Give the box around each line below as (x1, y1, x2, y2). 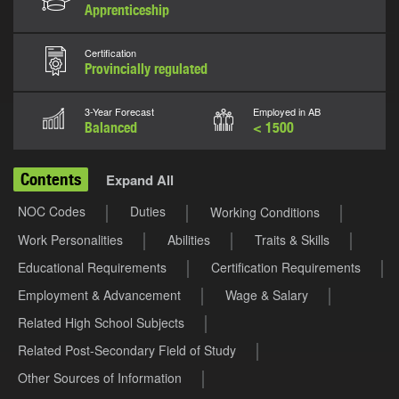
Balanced (85, 119, 137, 137)
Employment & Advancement (18, 286, 181, 305)
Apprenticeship (85, 2, 169, 20)
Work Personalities (18, 231, 123, 249)
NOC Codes (18, 202, 85, 221)
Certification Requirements (211, 258, 361, 277)
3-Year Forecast (85, 104, 154, 119)
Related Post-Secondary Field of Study (18, 341, 236, 360)
